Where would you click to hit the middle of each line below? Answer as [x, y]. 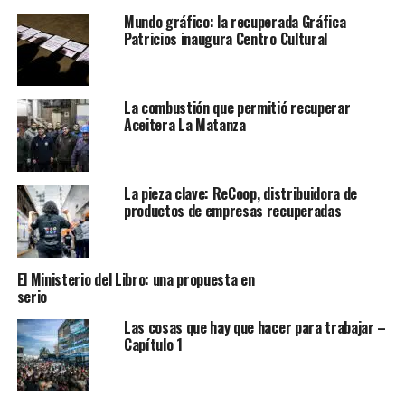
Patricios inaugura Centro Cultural [225, 39]
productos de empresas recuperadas [232, 211]
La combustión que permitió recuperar [237, 108]
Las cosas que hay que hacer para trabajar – [255, 328]
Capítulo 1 [153, 345]
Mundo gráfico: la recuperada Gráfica [235, 22]
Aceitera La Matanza [184, 125]
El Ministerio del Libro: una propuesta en [136, 280]
